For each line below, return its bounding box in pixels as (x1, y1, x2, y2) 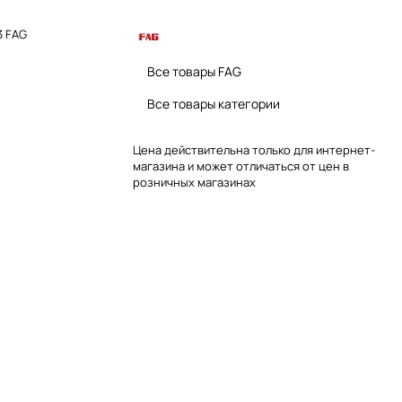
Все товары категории (146, 94, 280, 112)
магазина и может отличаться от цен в (132, 157, 349, 174)
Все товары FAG (146, 62, 241, 80)
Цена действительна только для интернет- (132, 141, 375, 158)
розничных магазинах (132, 173, 256, 190)
